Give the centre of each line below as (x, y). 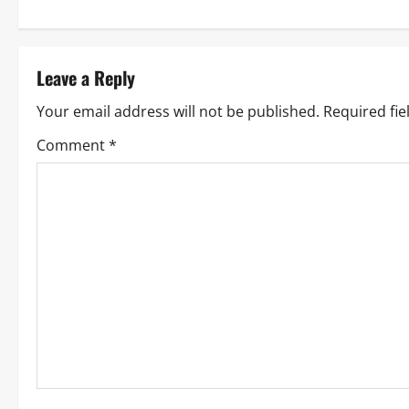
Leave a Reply (86, 78)
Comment (73, 145)
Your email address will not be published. (178, 111)
